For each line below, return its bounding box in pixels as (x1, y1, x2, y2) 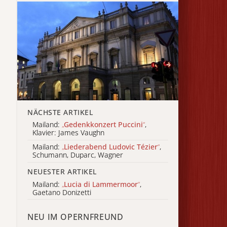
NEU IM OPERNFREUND (27, 211, 124, 223)
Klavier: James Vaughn (32, 128, 104, 138)
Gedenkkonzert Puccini (64, 120, 143, 130)
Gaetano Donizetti (32, 187, 91, 197)
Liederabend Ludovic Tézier (64, 142, 158, 152)
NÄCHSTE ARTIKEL (27, 107, 93, 117)
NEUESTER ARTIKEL (27, 166, 97, 176)
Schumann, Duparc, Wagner (32, 150, 123, 160)
